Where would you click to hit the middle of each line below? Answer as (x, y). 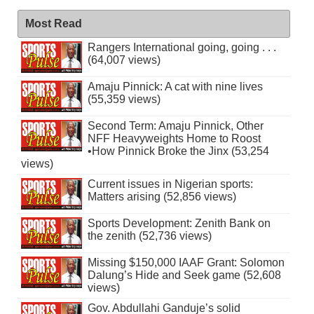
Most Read (53, 24)
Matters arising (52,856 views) (162, 197)
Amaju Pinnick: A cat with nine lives (175, 87)
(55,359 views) (124, 100)
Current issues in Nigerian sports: (170, 184)
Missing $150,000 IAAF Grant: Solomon (186, 263)
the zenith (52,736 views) (149, 236)
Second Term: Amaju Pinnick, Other (175, 126)
